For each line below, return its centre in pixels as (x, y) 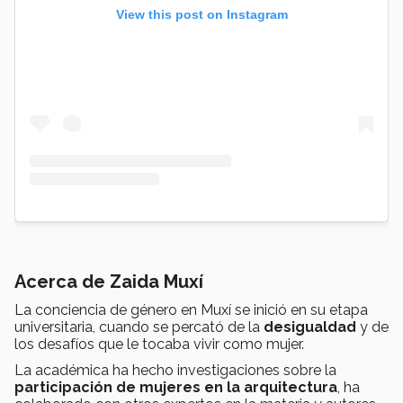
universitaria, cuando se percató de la (139, 327)
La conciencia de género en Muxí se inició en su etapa (191, 310)
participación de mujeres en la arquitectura (176, 388)
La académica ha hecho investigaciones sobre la (175, 371)
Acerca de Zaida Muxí (109, 282)
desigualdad (310, 327)
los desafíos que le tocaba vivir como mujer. (159, 345)
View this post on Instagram (201, 15)
